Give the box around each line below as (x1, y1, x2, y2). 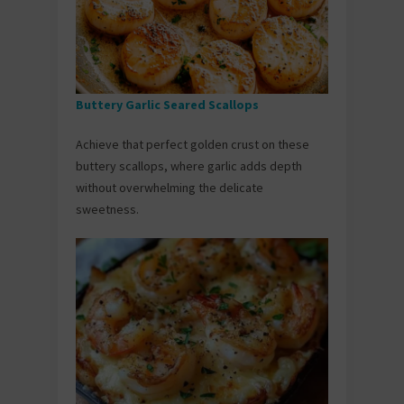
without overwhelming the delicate (76, 179, 263, 196)
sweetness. (76, 200, 139, 217)
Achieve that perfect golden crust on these (76, 135, 309, 152)
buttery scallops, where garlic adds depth (76, 157, 302, 174)
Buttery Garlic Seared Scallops (76, 96, 262, 113)
